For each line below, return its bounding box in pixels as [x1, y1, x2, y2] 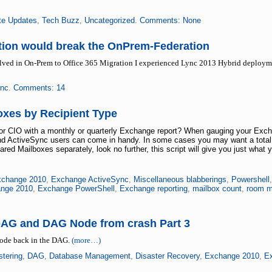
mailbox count [192, 184, 242, 193]
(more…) [71, 236, 101, 245]
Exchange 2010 [204, 251, 259, 260]
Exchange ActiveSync [50, 175, 129, 184]
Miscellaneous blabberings [133, 175, 226, 184]
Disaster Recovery [135, 251, 200, 260]
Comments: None [139, 16, 201, 25]
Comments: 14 [13, 83, 65, 92]
